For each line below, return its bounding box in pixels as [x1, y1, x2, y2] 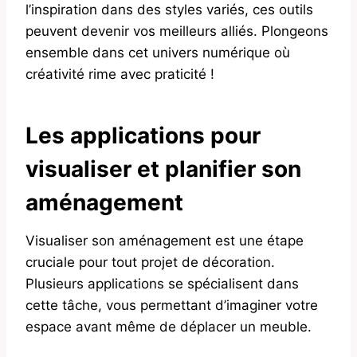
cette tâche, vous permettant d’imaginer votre [25, 296, 318, 313]
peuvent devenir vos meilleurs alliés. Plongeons [25, 22, 328, 39]
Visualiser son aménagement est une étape [25, 232, 304, 249]
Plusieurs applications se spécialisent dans [25, 275, 299, 292]
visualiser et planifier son [25, 155, 301, 182]
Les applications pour [25, 121, 261, 149]
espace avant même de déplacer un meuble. [25, 318, 312, 335]
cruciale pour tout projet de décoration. [25, 253, 275, 270]
